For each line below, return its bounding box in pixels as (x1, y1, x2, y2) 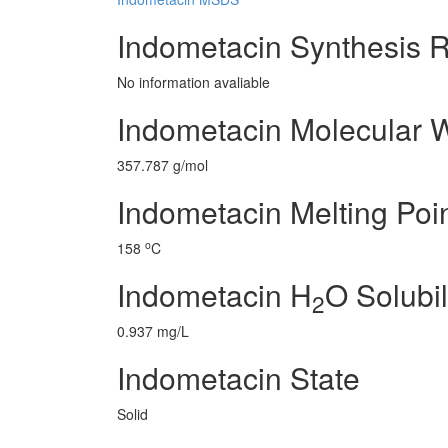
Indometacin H (117, 273, 312, 316)
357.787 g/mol (117, 155, 208, 175)
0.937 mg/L (117, 321, 189, 341)
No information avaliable (117, 72, 270, 92)
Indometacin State (117, 356, 360, 399)
